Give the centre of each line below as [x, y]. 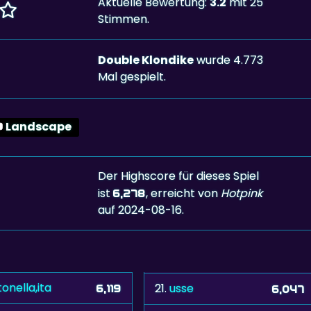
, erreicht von [183, 193]
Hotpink [241, 193]
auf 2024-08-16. [141, 210]
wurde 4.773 [228, 60]
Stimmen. [123, 19]
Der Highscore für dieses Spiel [178, 176]
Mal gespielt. [132, 76]
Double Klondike [145, 60]
